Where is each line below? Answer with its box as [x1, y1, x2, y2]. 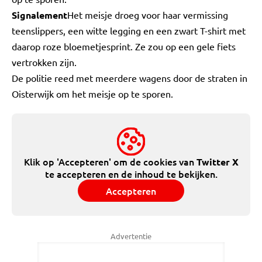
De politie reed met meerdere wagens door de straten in [12, 72, 247, 84]
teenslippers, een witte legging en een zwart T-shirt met [12, 25, 246, 36]
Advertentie [111, 231, 151, 241]
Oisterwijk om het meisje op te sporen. [12, 88, 173, 99]
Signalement [12, 9, 67, 21]
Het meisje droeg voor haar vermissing [67, 9, 228, 20]
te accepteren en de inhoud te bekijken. [44, 167, 218, 180]
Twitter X [196, 156, 239, 168]
